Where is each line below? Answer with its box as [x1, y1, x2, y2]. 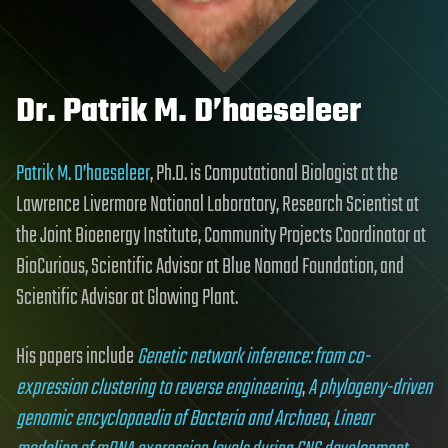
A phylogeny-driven [308, 370, 432, 405]
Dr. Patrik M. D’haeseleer [16, 86, 361, 138]
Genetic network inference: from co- [137, 339, 370, 374]
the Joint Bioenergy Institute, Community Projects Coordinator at [16, 218, 426, 253]
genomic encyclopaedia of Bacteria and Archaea [16, 401, 327, 436]
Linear [333, 401, 373, 436]
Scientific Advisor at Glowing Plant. [16, 280, 238, 315]
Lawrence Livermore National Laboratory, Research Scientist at [16, 187, 419, 222]
